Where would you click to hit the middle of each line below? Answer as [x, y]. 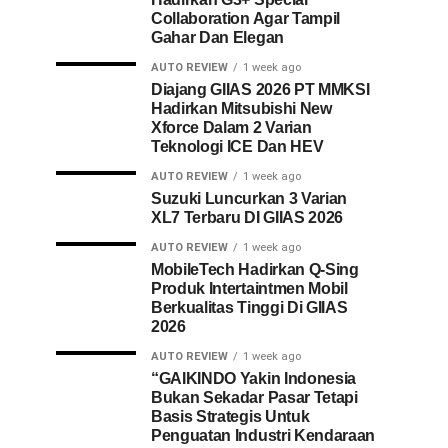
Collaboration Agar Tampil [245, 18]
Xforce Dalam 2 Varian [231, 127]
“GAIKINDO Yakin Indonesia [253, 378]
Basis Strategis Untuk [230, 416]
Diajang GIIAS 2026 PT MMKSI [260, 89]
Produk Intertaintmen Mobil [249, 288]
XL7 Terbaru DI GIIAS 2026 [247, 217]
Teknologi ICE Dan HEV [237, 146]
